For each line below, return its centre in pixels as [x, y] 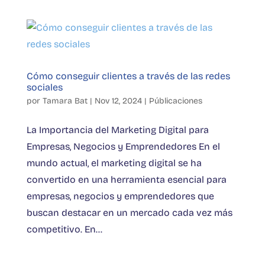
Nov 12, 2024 [118, 101]
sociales [44, 88]
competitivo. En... [64, 230]
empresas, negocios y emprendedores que [120, 196]
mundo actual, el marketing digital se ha [114, 163]
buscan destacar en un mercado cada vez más [129, 213]
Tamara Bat [65, 101]
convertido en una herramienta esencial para [126, 180]
